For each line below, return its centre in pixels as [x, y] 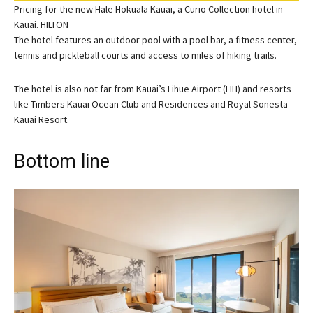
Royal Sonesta [258, 104]
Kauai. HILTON [41, 25]
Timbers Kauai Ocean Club [85, 104]
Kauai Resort [41, 120]
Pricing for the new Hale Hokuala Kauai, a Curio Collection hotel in [148, 9]
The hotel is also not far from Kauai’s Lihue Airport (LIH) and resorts [153, 89]
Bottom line [62, 162]
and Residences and [183, 104]
